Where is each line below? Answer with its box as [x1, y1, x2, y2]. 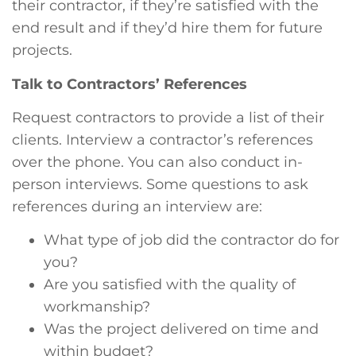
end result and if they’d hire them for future [12, 19, 323, 37]
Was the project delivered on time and [44, 320, 319, 339]
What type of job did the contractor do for [44, 231, 339, 250]
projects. [12, 41, 72, 60]
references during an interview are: [12, 198, 262, 216]
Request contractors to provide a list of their [12, 109, 324, 127]
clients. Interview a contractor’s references [12, 131, 313, 149]
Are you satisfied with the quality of [44, 276, 296, 294]
